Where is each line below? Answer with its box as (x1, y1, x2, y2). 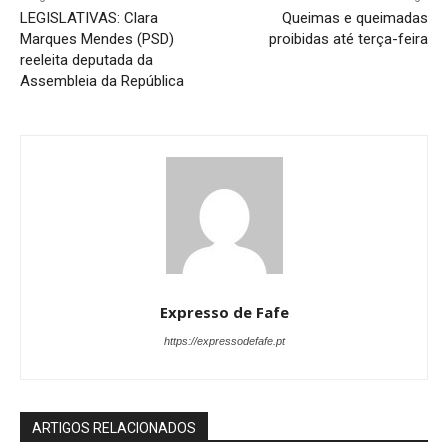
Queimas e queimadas (281, 8, 428, 27)
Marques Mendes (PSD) (20, 29, 174, 48)
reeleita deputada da (20, 50, 153, 69)
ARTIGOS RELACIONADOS (32, 419, 196, 436)
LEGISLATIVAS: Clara (20, 8, 158, 27)
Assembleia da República (20, 71, 184, 90)
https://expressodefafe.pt (163, 334, 285, 347)
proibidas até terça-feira (268, 29, 428, 48)
